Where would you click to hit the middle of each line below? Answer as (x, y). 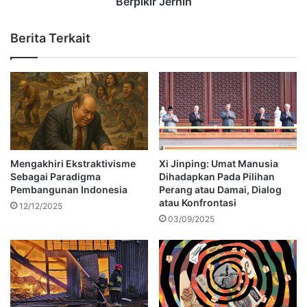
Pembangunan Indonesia (69, 189)
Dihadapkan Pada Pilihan (217, 176)
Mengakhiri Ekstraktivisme (73, 163)
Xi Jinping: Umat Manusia (219, 163)
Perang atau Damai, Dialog (220, 189)
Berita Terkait (50, 38)
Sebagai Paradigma (56, 176)
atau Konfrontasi (198, 202)
